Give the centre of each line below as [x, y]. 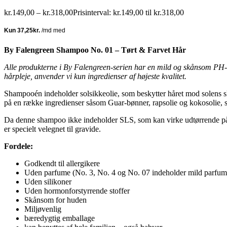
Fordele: [18, 146]
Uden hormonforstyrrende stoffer [77, 191]
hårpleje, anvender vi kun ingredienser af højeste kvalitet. [95, 76]
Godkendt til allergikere [62, 163]
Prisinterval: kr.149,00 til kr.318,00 [128, 12]
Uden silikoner [48, 181]
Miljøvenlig [43, 209]
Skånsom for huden [55, 200]
